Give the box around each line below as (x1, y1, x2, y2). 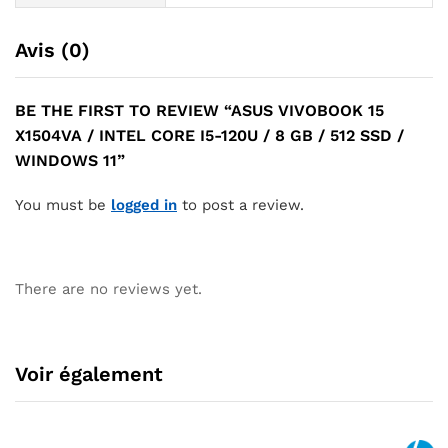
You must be (15, 196, 111, 215)
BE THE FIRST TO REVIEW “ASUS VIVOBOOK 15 (15, 101, 384, 121)
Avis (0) (15, 38, 90, 63)
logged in (111, 196, 177, 215)
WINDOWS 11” (15, 151, 125, 171)
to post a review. (177, 196, 304, 215)
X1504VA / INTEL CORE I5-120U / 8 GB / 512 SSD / (15, 126, 404, 146)
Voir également (15, 361, 163, 386)
